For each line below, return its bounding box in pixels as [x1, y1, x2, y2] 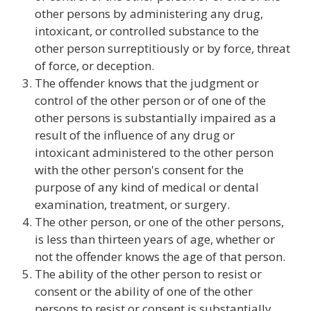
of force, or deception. [35, 58, 154, 74]
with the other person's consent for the [35, 162, 244, 178]
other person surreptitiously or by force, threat [35, 40, 290, 56]
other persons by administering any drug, [35, 6, 263, 22]
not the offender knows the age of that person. [35, 249, 285, 264]
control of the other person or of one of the [35, 92, 266, 108]
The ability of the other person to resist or [35, 266, 262, 282]
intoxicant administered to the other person [35, 144, 274, 160]
